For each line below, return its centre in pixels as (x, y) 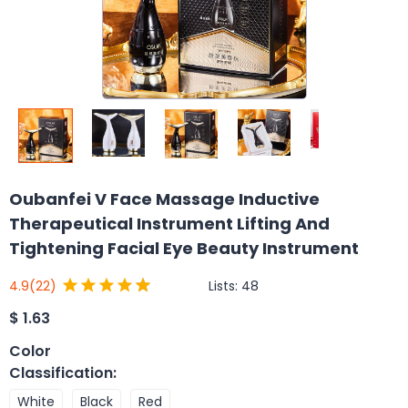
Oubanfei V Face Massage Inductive (164, 199)
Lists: (225, 286)
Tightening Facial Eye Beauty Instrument (184, 248)
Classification (61, 372)
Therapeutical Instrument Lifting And (169, 224)
